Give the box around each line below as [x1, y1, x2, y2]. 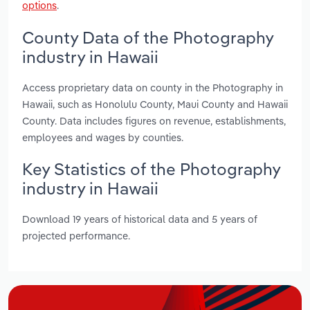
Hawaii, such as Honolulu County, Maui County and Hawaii [22, 97, 288, 111]
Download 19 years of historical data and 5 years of [22, 212, 257, 226]
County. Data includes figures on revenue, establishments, [22, 113, 286, 127]
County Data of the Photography [22, 26, 273, 48]
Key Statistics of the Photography [22, 158, 280, 179]
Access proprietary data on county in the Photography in [22, 80, 283, 94]
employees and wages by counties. [22, 130, 183, 144]
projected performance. [22, 229, 130, 243]
